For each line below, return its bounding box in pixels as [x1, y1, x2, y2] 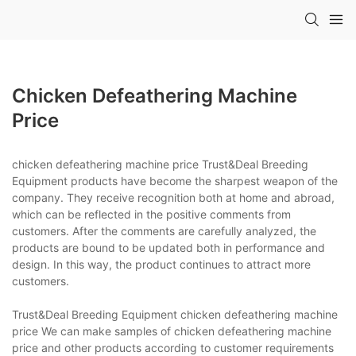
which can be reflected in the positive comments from [12, 207, 291, 221]
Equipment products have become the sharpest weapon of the [12, 173, 338, 188]
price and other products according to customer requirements [12, 340, 334, 354]
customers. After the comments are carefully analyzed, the [12, 223, 316, 238]
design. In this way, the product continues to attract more [12, 257, 311, 271]
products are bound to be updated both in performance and [12, 240, 325, 254]
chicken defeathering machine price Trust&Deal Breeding [12, 157, 308, 171]
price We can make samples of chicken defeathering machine [12, 323, 331, 338]
